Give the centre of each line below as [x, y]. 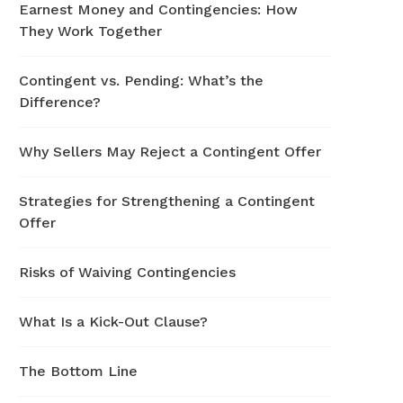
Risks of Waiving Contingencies [128, 272]
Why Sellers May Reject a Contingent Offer [170, 152]
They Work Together [91, 31]
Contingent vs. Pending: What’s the [142, 81]
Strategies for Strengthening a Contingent [167, 201]
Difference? [60, 102]
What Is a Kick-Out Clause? [114, 322]
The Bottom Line [79, 371]
